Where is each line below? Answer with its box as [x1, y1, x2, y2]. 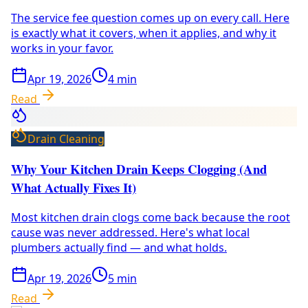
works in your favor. [11, 41, 113, 56]
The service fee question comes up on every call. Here [11, 10, 289, 26]
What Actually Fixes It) [11, 177, 136, 197]
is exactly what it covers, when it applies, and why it [11, 25, 276, 41]
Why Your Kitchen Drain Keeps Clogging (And [11, 159, 267, 178]
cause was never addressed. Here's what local [11, 224, 250, 240]
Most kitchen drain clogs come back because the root [11, 209, 290, 225]
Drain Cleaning [27, 131, 104, 147]
